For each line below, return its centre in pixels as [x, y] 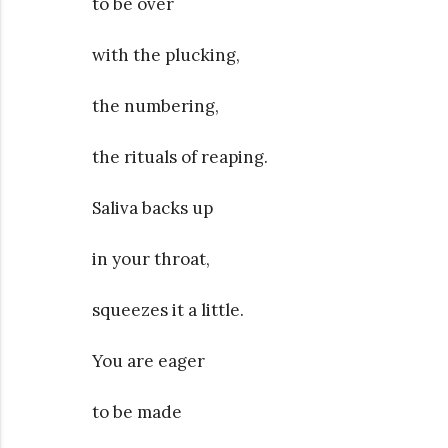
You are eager [148, 360]
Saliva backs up [152, 207]
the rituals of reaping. [180, 156]
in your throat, [151, 258]
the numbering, [155, 105]
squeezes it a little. [168, 309]
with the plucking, [166, 54]
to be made [137, 411]
